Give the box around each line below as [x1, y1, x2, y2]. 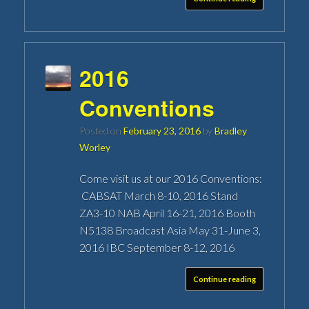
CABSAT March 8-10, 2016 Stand [79, 188, 239, 202]
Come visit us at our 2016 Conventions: [79, 171, 263, 185]
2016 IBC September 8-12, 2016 [79, 240, 235, 254]
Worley [79, 141, 111, 153]
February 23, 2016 [123, 124, 201, 137]
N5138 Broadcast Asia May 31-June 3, [79, 223, 261, 237]
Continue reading [193, 274, 256, 283]
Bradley [215, 124, 248, 137]
